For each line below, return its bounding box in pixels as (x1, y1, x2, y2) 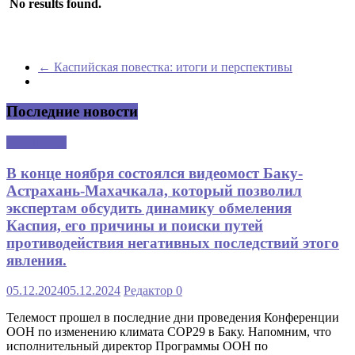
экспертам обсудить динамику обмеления (6, 199, 292, 216)
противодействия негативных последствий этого (6, 234, 339, 251)
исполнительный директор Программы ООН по (6, 339, 268, 353)
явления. (6, 251, 67, 269)
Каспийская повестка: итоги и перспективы (51, 59, 292, 74)
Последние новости (6, 103, 138, 120)
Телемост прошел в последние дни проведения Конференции (6, 311, 339, 325)
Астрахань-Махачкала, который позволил (6, 181, 302, 199)
